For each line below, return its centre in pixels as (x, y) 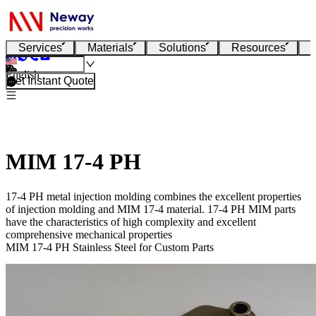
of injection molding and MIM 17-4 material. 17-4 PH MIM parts (151, 209)
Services (40, 48)
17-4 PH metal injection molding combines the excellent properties (153, 196)
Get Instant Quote (50, 81)
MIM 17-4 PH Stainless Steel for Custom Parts (110, 247)
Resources (259, 48)
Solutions (182, 48)
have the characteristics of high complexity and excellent (131, 221)
